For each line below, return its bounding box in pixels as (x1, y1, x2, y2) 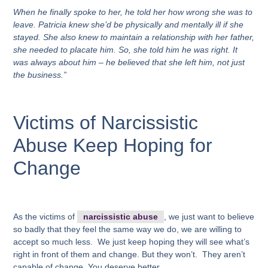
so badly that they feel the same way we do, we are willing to (13, 224, 242, 234)
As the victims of (13, 211, 78, 221)
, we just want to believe (164, 211, 255, 221)
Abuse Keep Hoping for (13, 135, 213, 157)
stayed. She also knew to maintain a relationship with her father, (13, 32, 255, 42)
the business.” (13, 70, 67, 80)
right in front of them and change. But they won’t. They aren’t (13, 249, 246, 259)
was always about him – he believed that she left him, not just (13, 57, 245, 68)
